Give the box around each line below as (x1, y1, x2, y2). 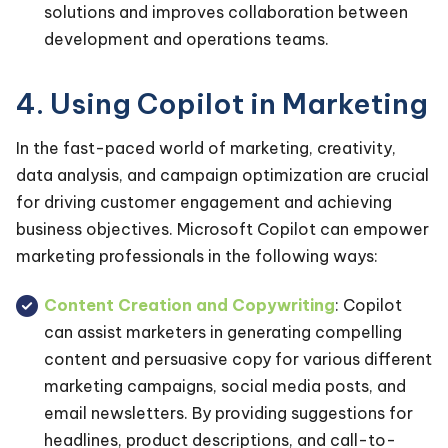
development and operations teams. (44, 28, 333, 49)
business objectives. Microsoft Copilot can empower (16, 218, 429, 239)
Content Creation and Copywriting (44, 295, 335, 316)
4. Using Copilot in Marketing (16, 85, 428, 121)
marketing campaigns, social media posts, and (44, 376, 406, 397)
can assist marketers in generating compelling (44, 322, 402, 343)
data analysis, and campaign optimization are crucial (16, 164, 429, 185)
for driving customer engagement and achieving (16, 191, 392, 212)
